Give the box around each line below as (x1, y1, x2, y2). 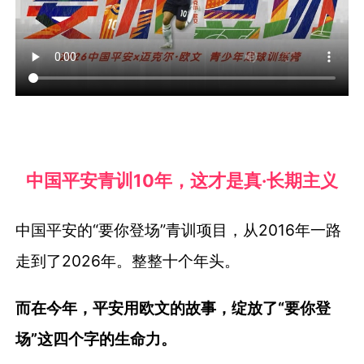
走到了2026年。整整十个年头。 (15, 251, 240, 271)
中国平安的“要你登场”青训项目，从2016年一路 (15, 220, 342, 240)
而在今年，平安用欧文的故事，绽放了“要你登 (15, 297, 331, 318)
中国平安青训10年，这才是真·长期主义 (26, 169, 338, 191)
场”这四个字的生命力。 (15, 328, 177, 349)
